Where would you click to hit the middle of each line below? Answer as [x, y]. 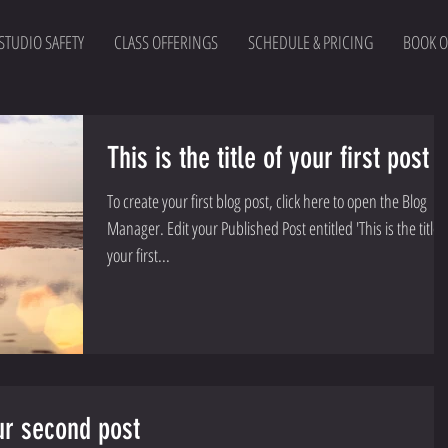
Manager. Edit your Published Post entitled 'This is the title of [137, 228]
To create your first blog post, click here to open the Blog [267, 201]
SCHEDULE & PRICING [310, 42]
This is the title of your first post [268, 158]
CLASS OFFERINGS [165, 42]
